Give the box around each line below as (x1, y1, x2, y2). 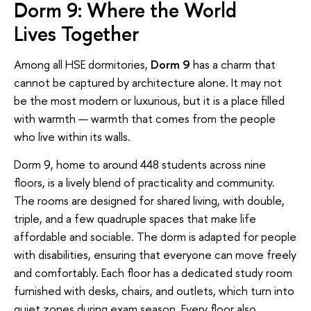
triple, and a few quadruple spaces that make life (14, 210, 256, 226)
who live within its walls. (14, 128, 131, 145)
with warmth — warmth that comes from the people (14, 110, 276, 127)
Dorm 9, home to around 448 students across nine (14, 155, 266, 172)
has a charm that (190, 56, 276, 73)
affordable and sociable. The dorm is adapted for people (14, 228, 296, 244)
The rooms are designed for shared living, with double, (14, 192, 285, 208)
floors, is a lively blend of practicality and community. (14, 174, 275, 190)
